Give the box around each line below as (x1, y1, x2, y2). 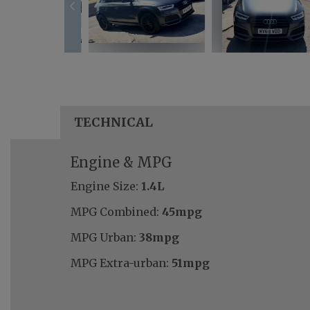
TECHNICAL (74, 114, 153, 131)
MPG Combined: (71, 205, 159, 219)
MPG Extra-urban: (71, 256, 169, 271)
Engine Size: (71, 179, 138, 194)
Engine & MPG (71, 154, 172, 172)
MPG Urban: (71, 230, 136, 245)
